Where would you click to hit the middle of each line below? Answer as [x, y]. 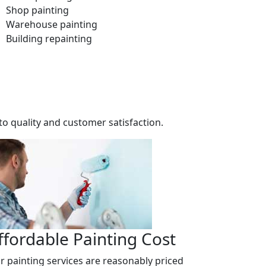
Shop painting [37, 10]
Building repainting [49, 38]
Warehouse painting [52, 24]
